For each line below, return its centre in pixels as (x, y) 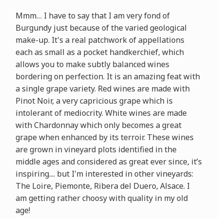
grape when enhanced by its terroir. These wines (104, 137)
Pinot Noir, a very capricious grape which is (94, 101)
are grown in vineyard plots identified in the (96, 150)
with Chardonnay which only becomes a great (98, 125)
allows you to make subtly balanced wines (92, 64)
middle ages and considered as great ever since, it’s (109, 162)
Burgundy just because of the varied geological (101, 28)
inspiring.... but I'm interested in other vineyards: (104, 174)
